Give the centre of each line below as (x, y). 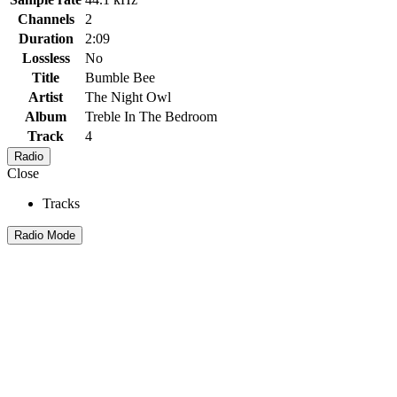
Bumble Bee (120, 77)
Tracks (61, 203)
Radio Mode (45, 235)
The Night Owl (128, 97)
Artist (46, 97)
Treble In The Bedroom (151, 116)
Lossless (46, 58)
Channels (46, 19)
